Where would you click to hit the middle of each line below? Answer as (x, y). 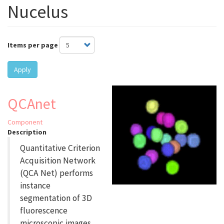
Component (25, 122)
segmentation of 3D (56, 198)
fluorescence (44, 211)
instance (35, 186)
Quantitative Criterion (60, 148)
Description (27, 132)
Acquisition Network (58, 161)
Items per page (33, 45)
